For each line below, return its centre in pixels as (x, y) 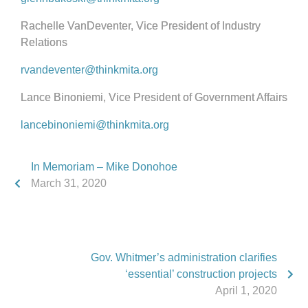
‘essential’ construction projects (201, 274)
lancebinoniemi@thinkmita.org (95, 125)
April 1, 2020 (246, 290)
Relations (44, 42)
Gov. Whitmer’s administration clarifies (184, 257)
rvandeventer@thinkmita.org (89, 70)
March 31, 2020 (69, 183)
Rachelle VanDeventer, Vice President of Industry (141, 26)
